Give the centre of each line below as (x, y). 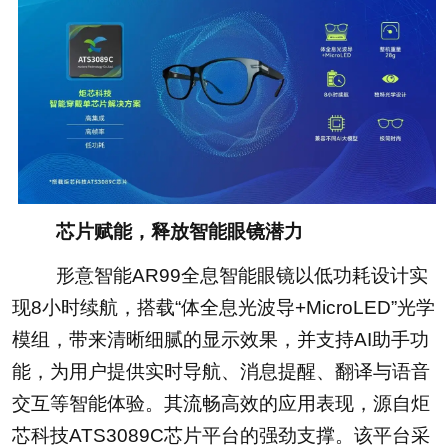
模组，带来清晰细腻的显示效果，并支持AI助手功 (220, 339)
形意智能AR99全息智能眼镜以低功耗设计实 (222, 275)
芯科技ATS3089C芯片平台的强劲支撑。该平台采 (220, 435)
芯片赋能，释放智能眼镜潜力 (160, 231)
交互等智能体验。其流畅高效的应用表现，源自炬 (220, 403)
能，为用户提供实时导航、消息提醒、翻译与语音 (220, 371)
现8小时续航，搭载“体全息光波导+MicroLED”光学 (223, 307)
